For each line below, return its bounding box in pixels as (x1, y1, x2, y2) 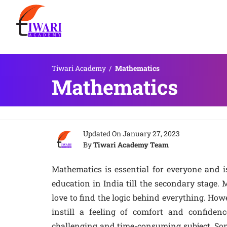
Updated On (83, 129, 123, 138)
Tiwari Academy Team (93, 140, 169, 149)
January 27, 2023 (123, 129, 180, 138)
